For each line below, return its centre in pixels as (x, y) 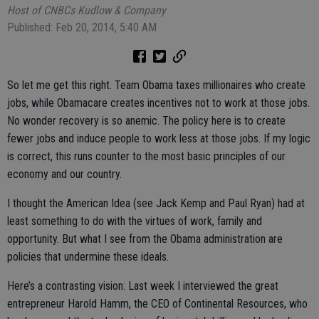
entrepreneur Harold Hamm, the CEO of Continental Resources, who (157, 304)
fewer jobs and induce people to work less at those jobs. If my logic (159, 138)
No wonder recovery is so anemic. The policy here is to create (146, 121)
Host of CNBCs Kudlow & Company (87, 10)
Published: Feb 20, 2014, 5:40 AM (82, 27)
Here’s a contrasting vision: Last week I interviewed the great (143, 286)
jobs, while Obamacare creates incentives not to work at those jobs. (158, 103)
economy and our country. (64, 174)
